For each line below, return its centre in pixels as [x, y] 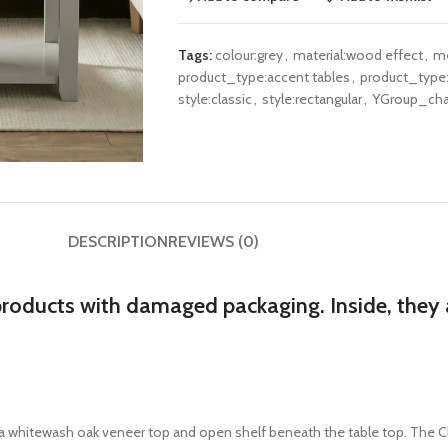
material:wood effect [357, 55]
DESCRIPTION [117, 241]
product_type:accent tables [263, 77]
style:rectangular [311, 99]
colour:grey [248, 55]
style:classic [214, 99]
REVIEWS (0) [213, 241]
